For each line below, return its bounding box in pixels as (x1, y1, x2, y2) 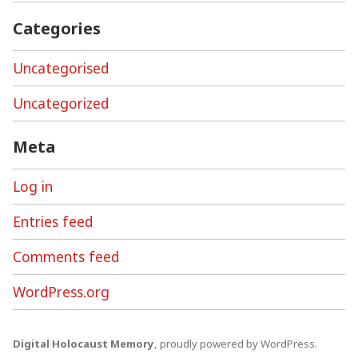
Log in (13, 177, 53, 197)
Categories (13, 17, 101, 39)
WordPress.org (13, 282, 109, 302)
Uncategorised (13, 58, 109, 78)
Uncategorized (13, 93, 109, 113)
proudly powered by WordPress (160, 336, 315, 352)
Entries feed (13, 212, 93, 232)
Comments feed (13, 247, 119, 267)
